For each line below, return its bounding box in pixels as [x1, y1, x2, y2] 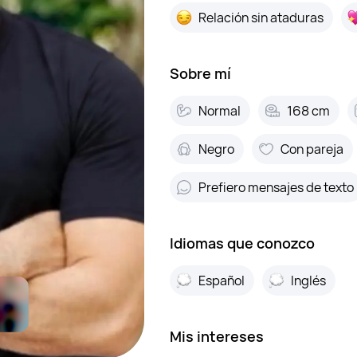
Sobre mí [169, 64, 231, 83]
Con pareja [280, 139, 343, 158]
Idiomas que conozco [169, 233, 315, 253]
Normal [198, 101, 241, 120]
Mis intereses [169, 327, 264, 346]
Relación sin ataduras [198, 8, 324, 26]
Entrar [301, 119, 345, 139]
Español [198, 271, 245, 289]
